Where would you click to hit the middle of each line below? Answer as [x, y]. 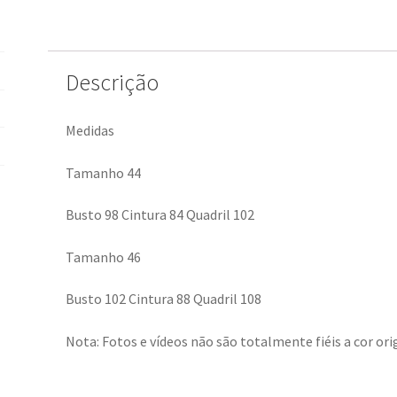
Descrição [112, 83]
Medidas [90, 130]
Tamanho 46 [103, 257]
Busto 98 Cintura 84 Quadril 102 [160, 215]
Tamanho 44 [103, 172]
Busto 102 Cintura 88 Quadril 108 [163, 299]
